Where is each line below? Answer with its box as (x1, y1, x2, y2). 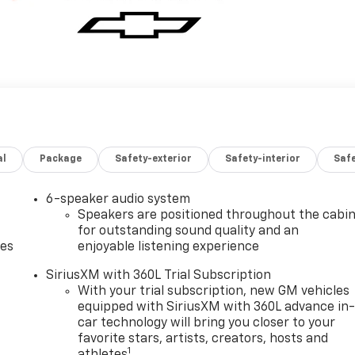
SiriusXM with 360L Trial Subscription (46, 269, 272, 282)
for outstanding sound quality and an (78, 224, 300, 238)
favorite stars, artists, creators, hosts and (78, 332, 329, 345)
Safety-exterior (115, 154, 193, 164)
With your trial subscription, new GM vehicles (78, 284, 350, 298)
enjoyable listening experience (78, 240, 260, 254)
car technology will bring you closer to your (78, 316, 336, 330)
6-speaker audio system (46, 193, 191, 206)
